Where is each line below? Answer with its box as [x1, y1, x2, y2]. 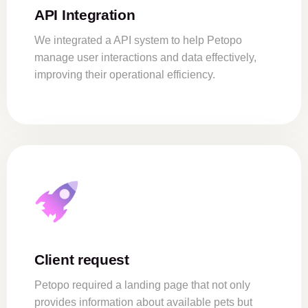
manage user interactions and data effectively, [34, 52, 256, 64]
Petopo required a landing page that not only [34, 279, 250, 291]
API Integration [34, 7, 135, 23]
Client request [34, 252, 129, 268]
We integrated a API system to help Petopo [34, 34, 242, 47]
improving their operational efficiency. [34, 69, 215, 81]
